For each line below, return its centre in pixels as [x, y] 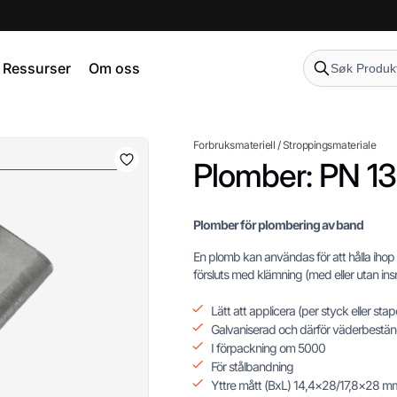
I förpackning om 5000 [268, 348]
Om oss [114, 68]
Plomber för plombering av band [278, 225]
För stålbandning [252, 366]
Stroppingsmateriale [329, 145]
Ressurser [36, 68]
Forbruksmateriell [234, 145]
